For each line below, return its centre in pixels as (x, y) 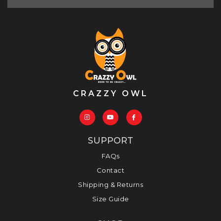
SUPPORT (110, 141)
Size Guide (110, 199)
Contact (110, 170)
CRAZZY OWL (110, 94)
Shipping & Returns (110, 185)
